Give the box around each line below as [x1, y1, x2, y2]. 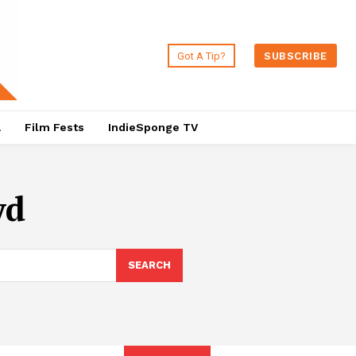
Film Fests [24, 121, 84, 134]
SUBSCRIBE [264, 49, 327, 62]
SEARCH [127, 259, 171, 272]
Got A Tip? [177, 49, 226, 62]
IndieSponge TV [107, 121, 198, 134]
